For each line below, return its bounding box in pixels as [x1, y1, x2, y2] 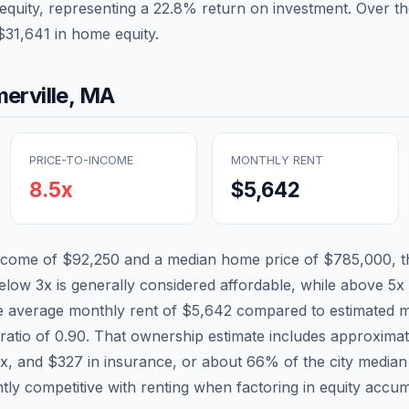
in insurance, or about [83, 351, 246, 371]
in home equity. [50, 24, 159, 43]
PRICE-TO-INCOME [29, 152, 133, 167]
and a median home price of [120, 249, 323, 268]
